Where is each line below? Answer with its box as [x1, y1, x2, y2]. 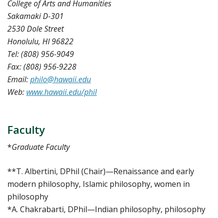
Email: [7, 74, 30, 85]
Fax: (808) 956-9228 [7, 61, 76, 73]
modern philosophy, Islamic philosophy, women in [7, 179, 190, 190]
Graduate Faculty [12, 142, 70, 153]
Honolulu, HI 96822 [7, 36, 73, 47]
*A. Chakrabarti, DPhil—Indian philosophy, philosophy [7, 204, 205, 215]
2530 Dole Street [7, 23, 64, 35]
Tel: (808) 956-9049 [7, 49, 74, 60]
